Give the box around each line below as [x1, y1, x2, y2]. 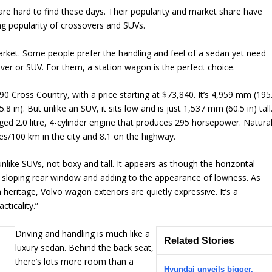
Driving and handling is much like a [15, 227, 151, 239]
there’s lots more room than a [15, 255, 134, 267]
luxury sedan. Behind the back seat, [15, 241, 154, 253]
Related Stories [164, 235, 235, 246]
